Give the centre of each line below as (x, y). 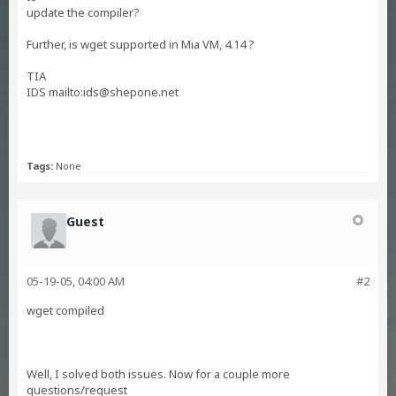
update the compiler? (83, 12)
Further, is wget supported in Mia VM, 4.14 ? (141, 44)
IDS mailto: (55, 92)
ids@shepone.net (131, 92)
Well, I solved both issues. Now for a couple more (158, 374)
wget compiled (65, 310)
